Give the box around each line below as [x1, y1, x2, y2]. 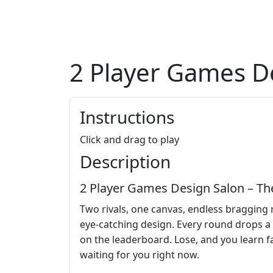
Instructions [80, 105, 174, 129]
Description [80, 150, 171, 174]
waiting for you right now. [80, 248, 199, 262]
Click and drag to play [80, 133, 179, 147]
